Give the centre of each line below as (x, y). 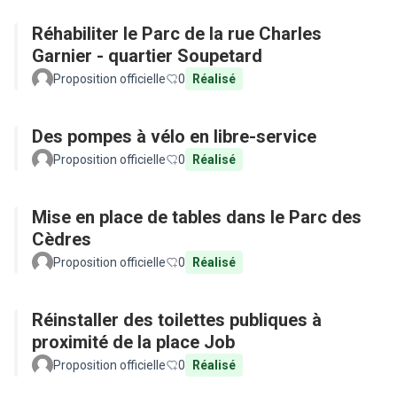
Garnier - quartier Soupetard (147, 56)
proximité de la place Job (133, 342)
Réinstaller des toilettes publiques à (177, 320)
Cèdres (62, 239)
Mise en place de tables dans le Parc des (197, 217)
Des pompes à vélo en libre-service (174, 136)
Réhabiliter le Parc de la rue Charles (177, 34)
